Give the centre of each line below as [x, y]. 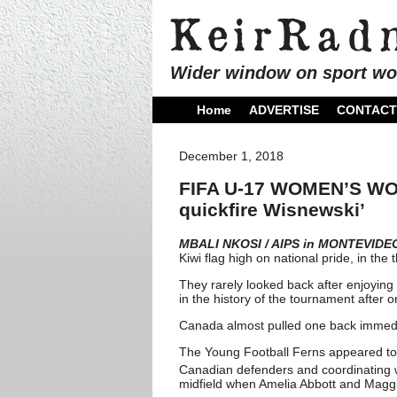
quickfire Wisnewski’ [272, 210]
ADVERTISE [284, 110]
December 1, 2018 [231, 156]
